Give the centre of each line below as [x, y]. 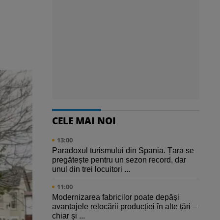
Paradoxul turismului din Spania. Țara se [123, 151]
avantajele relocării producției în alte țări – [124, 207]
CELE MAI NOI [84, 121]
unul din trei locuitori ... [91, 169]
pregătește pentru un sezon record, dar [119, 160]
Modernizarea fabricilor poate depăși [116, 197]
